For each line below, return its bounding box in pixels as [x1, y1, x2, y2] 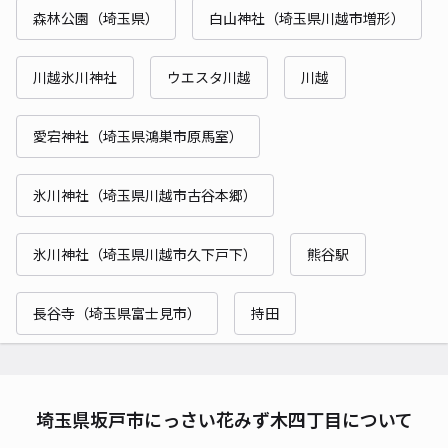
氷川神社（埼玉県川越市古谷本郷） [33, 184, 257, 205]
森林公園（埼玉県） [33, 7, 159, 28]
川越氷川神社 [33, 66, 117, 87]
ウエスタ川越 [167, 66, 251, 87]
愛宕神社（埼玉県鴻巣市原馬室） [33, 125, 243, 146]
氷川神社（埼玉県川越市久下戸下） [33, 243, 257, 264]
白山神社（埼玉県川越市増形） [209, 7, 405, 28]
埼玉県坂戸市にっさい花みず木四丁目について [35, 405, 413, 432]
